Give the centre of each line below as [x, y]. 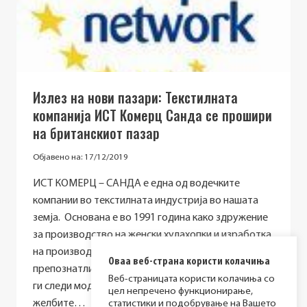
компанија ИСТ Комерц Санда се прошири [152, 115]
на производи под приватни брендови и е [130, 252]
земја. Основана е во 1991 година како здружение [150, 218]
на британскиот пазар [96, 133]
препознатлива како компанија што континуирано [151, 269]
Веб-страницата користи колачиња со [192, 279]
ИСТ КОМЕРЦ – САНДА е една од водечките [136, 183]
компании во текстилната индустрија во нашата [146, 200]
